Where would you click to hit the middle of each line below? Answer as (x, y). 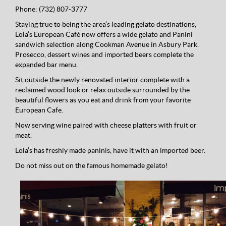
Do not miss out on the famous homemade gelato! (92, 166)
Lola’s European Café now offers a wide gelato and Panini (104, 35)
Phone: (26, 9)
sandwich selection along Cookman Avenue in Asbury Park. (107, 45)
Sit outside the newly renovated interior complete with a (102, 80)
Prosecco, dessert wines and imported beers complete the (104, 55)
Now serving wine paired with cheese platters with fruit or (106, 125)
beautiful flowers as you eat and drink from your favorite (103, 100)
